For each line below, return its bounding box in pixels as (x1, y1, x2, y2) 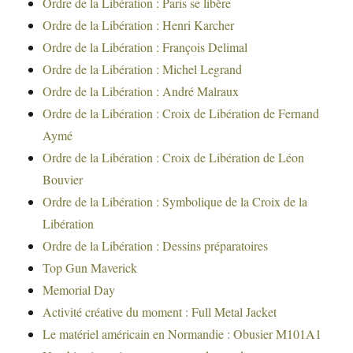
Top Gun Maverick (43, 259, 138, 277)
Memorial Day (43, 281, 116, 299)
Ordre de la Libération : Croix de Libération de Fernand (43, 105, 320, 122)
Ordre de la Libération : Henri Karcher (43, 17, 235, 34)
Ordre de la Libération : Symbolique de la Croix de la (43, 193, 308, 210)
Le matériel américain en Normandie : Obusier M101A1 (43, 325, 322, 343)
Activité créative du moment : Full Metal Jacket (43, 303, 277, 321)
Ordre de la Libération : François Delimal (43, 39, 248, 56)
